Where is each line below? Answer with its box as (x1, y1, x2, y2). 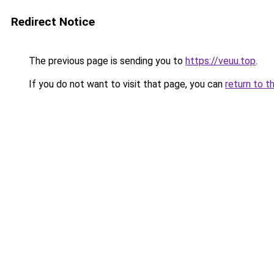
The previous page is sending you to (26, 55, 185, 67)
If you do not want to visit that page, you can (26, 78, 225, 90)
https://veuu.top (185, 55, 256, 67)
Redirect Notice (11, 15, 95, 29)
